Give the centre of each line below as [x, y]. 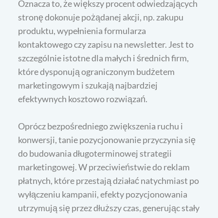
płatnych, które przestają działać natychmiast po [109, 180]
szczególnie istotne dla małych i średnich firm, [104, 58]
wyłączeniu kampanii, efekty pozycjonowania [103, 194]
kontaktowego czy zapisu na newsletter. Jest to [106, 44]
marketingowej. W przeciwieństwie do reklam [104, 167]
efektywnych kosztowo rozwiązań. [83, 99]
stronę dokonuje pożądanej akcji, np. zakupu [101, 17]
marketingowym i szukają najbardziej [88, 85]
